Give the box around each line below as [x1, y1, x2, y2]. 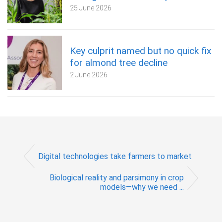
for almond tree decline [70, 57, 167, 69]
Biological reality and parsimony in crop [50, 173, 184, 183]
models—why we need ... [100, 182, 184, 192]
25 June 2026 [70, 4, 111, 12]
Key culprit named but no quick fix [70, 45, 212, 57]
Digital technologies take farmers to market [38, 151, 192, 161]
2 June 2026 [70, 71, 108, 79]
